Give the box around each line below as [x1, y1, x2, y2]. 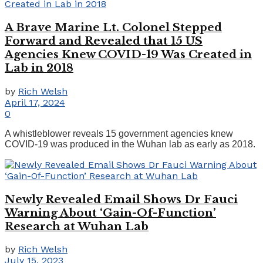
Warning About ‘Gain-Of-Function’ [5, 205, 216, 220]
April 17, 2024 [5, 96, 65, 108]
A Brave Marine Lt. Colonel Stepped [5, 21, 222, 35]
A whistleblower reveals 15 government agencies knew [5, 128, 233, 139]
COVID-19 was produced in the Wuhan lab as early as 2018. [5, 139, 255, 149]
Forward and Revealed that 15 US [5, 34, 203, 48]
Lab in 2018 [5, 61, 73, 75]
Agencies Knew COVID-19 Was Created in [5, 48, 252, 62]
